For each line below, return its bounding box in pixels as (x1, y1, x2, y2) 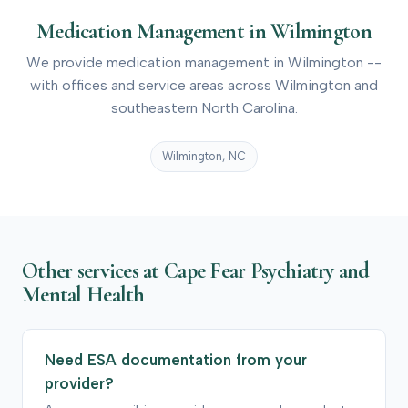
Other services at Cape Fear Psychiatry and (22, 258, 370, 285)
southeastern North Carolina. (110, 98, 298, 117)
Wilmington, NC (162, 148, 246, 163)
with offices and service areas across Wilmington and (30, 76, 378, 94)
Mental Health (22, 281, 145, 309)
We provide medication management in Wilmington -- (26, 53, 382, 71)
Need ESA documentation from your (45, 351, 307, 370)
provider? (45, 374, 114, 393)
